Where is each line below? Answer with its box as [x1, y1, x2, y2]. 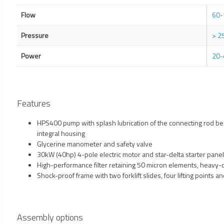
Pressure [21, 30, 48, 41]
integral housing [37, 128, 85, 139]
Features [17, 96, 50, 110]
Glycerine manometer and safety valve [37, 138, 152, 149]
